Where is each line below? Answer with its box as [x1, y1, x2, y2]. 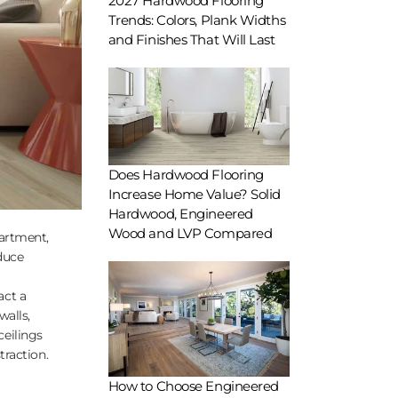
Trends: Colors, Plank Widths [107, 12, 286, 29]
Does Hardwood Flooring [107, 166, 264, 184]
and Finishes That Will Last [107, 31, 275, 49]
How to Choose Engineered [107, 377, 279, 394]
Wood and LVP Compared [107, 225, 273, 243]
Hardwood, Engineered [107, 205, 253, 223]
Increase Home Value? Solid [107, 186, 282, 203]
